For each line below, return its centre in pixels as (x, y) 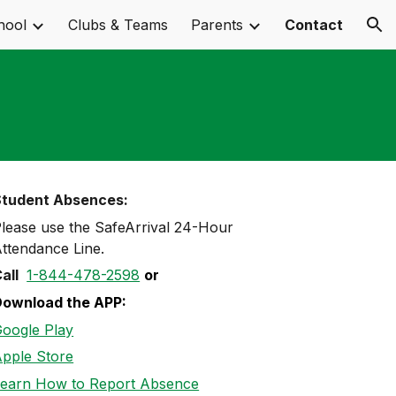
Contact (314, 25)
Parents (217, 25)
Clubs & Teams (118, 25)
